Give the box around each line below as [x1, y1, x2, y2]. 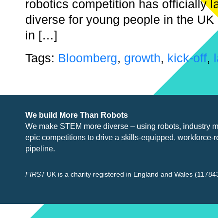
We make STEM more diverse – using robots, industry [25, 122, 210, 130]
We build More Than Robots [25, 111, 128, 119]
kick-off [167, 51, 207, 65]
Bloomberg [58, 51, 117, 65]
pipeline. [25, 145, 55, 153]
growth [124, 51, 161, 65]
